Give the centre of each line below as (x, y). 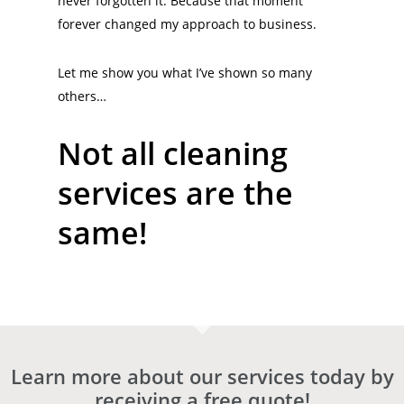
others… (82, 96)
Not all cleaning (172, 153)
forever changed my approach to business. (187, 23)
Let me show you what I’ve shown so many (184, 72)
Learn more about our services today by (202, 376)
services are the (175, 193)
